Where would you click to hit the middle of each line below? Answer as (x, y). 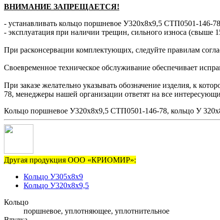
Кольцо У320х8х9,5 (56, 186)
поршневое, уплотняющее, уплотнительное (96, 211)
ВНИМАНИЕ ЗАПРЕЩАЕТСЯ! (62, 7)
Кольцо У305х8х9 (53, 177)
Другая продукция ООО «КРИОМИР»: (70, 160)
